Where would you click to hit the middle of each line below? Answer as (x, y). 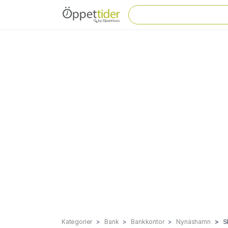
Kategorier (77, 222)
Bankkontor (148, 222)
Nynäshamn (193, 222)
